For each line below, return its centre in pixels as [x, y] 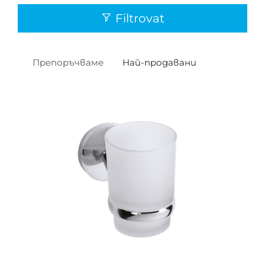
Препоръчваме [68, 62]
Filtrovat [138, 18]
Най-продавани [159, 62]
